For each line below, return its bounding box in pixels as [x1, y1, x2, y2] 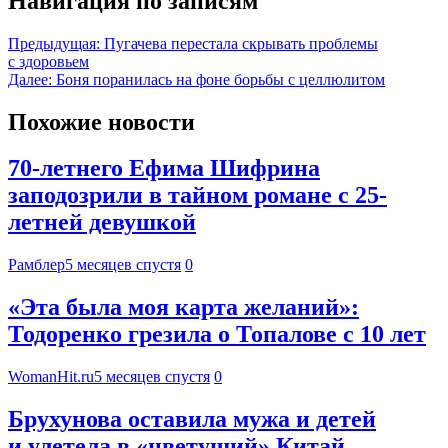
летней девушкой [8, 209, 196, 236]
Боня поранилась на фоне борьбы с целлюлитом [56, 70, 385, 88]
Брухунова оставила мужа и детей [8, 406, 376, 433]
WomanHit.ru [8, 368, 94, 386]
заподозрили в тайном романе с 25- [8, 182, 387, 209]
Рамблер [8, 256, 65, 274]
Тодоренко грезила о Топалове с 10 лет [8, 321, 426, 348]
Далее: [8, 70, 52, 88]
